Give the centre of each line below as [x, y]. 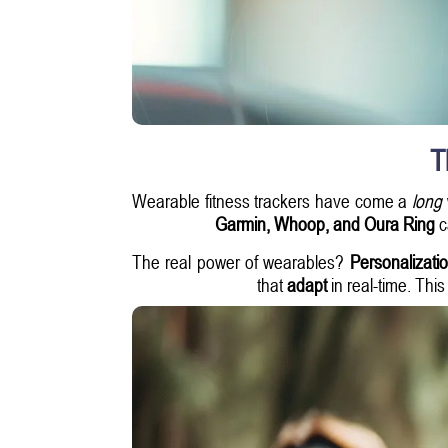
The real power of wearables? [241, 262]
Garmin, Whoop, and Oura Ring [324, 224]
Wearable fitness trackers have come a [272, 201]
